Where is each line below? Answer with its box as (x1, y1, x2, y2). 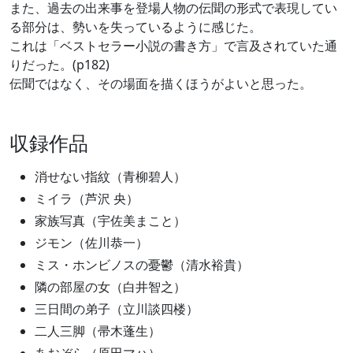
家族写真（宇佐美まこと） (35, 212, 186, 229)
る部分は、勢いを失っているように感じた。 (9, 18, 262, 35)
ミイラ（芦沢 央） (35, 190, 139, 207)
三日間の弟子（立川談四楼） (35, 300, 199, 318)
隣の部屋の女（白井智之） (35, 278, 186, 295)
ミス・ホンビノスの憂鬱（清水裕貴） (35, 256, 249, 273)
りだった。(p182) (9, 56, 110, 73)
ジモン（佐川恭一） (35, 234, 148, 251)
